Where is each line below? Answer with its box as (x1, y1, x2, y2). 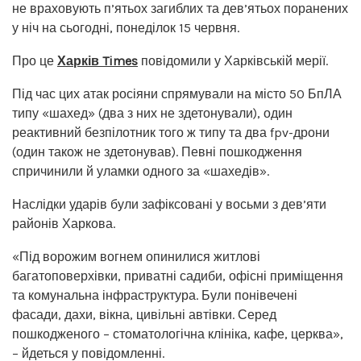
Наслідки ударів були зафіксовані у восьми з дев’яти (12, 196, 326, 212)
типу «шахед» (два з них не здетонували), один (12, 105, 293, 121)
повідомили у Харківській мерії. (138, 52, 328, 68)
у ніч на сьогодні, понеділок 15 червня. (12, 19, 239, 35)
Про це (12, 52, 57, 68)
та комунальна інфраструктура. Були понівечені (12, 287, 297, 303)
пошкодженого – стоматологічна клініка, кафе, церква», (12, 326, 343, 342)
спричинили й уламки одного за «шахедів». (12, 163, 269, 179)
